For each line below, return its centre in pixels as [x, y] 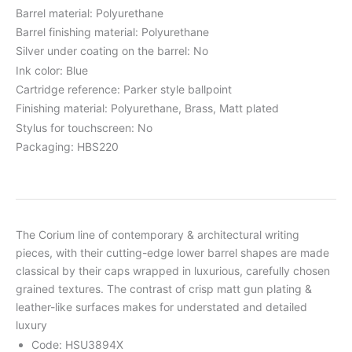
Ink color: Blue [52, 70]
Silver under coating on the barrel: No [112, 51]
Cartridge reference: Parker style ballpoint [124, 90]
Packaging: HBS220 [67, 147]
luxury [31, 325]
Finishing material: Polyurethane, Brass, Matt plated [147, 108]
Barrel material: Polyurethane [90, 13]
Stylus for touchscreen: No [84, 127]
